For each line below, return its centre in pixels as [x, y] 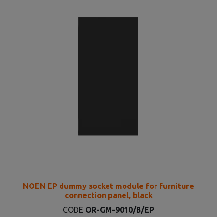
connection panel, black [108, 195]
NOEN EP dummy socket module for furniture [108, 186]
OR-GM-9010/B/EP [120, 209]
